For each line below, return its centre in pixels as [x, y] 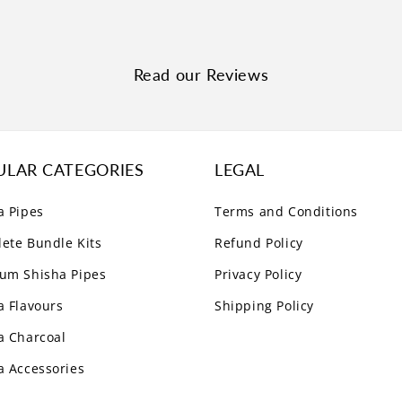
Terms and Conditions [286, 212]
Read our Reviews [201, 75]
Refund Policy [259, 243]
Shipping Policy [264, 306]
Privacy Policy [258, 275]
